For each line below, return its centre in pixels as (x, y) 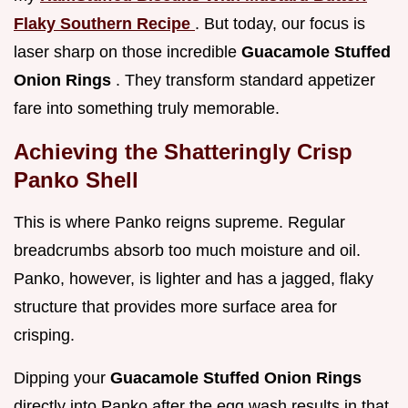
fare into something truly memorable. (147, 109)
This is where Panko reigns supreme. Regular (179, 223)
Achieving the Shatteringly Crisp (183, 152)
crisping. (44, 336)
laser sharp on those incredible (127, 52)
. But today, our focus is (280, 24)
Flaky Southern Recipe (104, 24)
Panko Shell (76, 180)
